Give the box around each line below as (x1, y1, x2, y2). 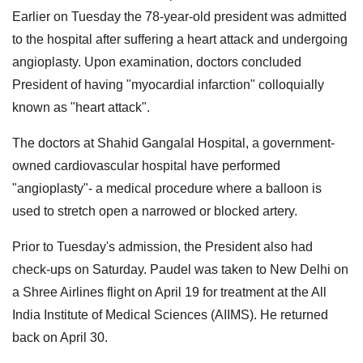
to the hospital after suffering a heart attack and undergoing (12, 32, 348, 46)
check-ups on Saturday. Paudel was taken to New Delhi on (12, 262, 348, 276)
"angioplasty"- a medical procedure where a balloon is (12, 181, 322, 195)
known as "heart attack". (12, 100, 150, 114)
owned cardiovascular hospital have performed (12, 158, 280, 173)
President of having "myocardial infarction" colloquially (12, 77, 324, 92)
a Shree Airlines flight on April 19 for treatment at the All (12, 284, 327, 299)
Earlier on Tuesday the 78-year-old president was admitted (12, 9, 347, 23)
